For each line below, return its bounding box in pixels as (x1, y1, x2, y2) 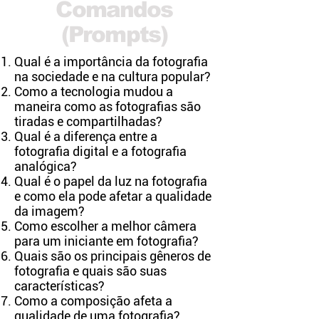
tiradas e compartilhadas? (14, 114, 162, 129)
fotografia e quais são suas (14, 263, 167, 278)
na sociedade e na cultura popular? (14, 69, 211, 84)
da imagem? (14, 204, 85, 219)
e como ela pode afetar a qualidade (14, 189, 211, 204)
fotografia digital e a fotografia (14, 144, 187, 159)
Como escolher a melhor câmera (14, 219, 197, 234)
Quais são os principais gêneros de (14, 249, 211, 263)
